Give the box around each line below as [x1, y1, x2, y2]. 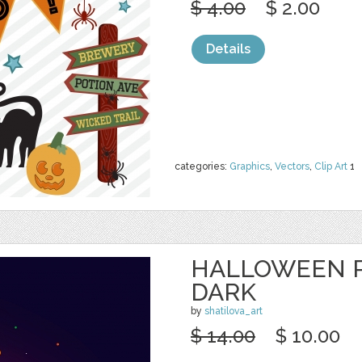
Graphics [229, 161, 270, 172]
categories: [175, 161, 229, 172]
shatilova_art [204, 305, 263, 317]
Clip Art [314, 161, 347, 172]
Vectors [275, 161, 309, 172]
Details [206, 41, 250, 57]
